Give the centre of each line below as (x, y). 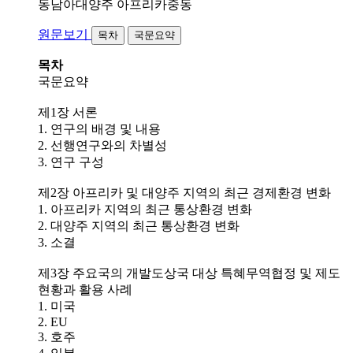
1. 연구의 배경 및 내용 (99, 128)
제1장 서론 (68, 112)
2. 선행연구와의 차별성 (102, 145)
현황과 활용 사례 (85, 289)
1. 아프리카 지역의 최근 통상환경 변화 (145, 209)
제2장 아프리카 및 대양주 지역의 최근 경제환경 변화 (184, 192)
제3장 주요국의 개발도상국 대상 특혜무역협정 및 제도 (189, 273)
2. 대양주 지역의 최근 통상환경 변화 (139, 225)
